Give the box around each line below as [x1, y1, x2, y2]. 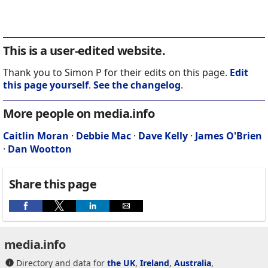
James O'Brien [195, 129, 262, 143]
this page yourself [3, 78, 89, 92]
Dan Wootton [8, 142, 72, 156]
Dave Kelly [138, 129, 188, 143]
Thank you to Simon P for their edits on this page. [3, 66, 230, 80]
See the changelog [93, 78, 181, 92]
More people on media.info [3, 105, 154, 122]
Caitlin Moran [3, 129, 69, 143]
